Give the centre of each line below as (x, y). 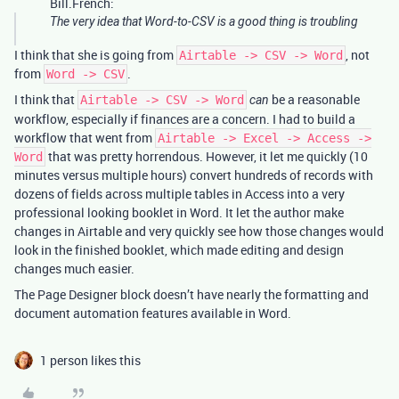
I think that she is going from (95, 55)
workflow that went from (85, 138)
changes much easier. (74, 269)
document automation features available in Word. (153, 313)
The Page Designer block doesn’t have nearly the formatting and (191, 295)
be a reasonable (314, 100)
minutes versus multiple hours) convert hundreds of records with (194, 175)
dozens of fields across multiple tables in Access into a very (179, 194)
